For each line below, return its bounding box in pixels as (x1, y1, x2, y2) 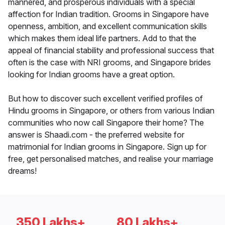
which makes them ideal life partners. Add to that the (8, 33, 196, 44)
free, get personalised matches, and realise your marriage (8, 154, 213, 164)
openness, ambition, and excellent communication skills (8, 21, 207, 32)
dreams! (8, 166, 37, 176)
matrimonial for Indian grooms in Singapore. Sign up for (8, 142, 206, 152)
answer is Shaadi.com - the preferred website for (8, 130, 184, 140)
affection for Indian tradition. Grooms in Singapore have (8, 9, 209, 20)
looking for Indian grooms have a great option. (8, 69, 175, 80)
